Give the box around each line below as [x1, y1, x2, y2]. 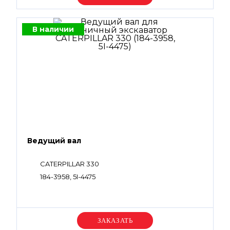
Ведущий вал [27, 136, 81, 145]
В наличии [32, 25, 74, 34]
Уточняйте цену [82, 216, 148, 225]
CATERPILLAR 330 [40, 160, 99, 168]
